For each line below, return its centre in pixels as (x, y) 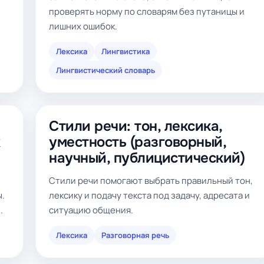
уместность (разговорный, (138, 142)
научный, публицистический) (147, 158)
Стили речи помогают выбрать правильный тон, (151, 181)
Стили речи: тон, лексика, (136, 126)
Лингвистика (126, 51)
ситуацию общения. (91, 210)
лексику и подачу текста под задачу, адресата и (149, 195)
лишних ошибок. (83, 26)
